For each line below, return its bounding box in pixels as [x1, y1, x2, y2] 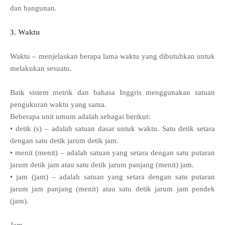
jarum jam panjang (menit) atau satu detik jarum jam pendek [10, 185, 215, 193]
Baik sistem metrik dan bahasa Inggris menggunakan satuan [10, 88, 215, 97]
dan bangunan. [10, 4, 57, 13]
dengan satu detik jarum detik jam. [10, 137, 119, 145]
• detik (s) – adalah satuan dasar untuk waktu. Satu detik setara [10, 125, 215, 133]
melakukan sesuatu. [10, 64, 72, 73]
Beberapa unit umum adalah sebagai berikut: [10, 113, 150, 121]
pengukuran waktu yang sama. [10, 100, 106, 109]
